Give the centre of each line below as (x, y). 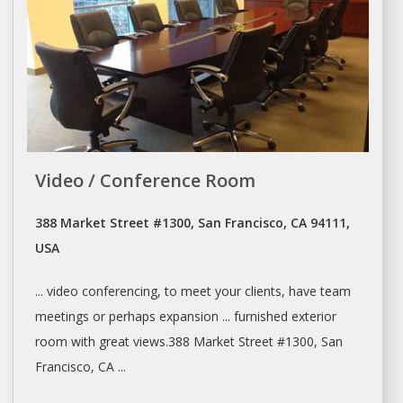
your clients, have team (281, 291)
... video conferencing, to (107, 291)
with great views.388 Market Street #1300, (194, 341)
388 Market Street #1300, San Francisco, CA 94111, (192, 222)
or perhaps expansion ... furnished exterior (212, 316)
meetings (62, 316)
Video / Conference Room (145, 180)
